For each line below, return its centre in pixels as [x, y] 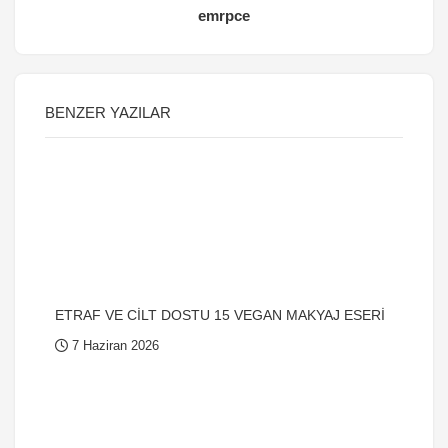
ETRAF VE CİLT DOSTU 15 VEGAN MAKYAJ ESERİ [220, 315]
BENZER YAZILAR [108, 112]
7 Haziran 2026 [113, 345]
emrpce [224, 15]
